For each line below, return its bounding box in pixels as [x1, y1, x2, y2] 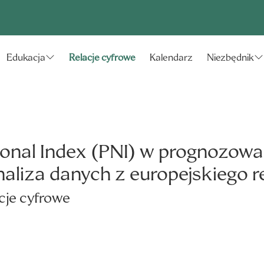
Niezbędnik [207, 51, 254, 64]
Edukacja [6, 51, 45, 64]
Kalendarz [150, 51, 193, 64]
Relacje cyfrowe [69, 51, 136, 64]
